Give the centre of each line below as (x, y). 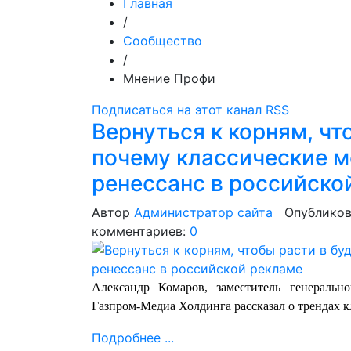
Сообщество (163, 41)
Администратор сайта (203, 212)
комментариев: (141, 231)
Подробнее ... (133, 338)
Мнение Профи (169, 78)
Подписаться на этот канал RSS (190, 110)
